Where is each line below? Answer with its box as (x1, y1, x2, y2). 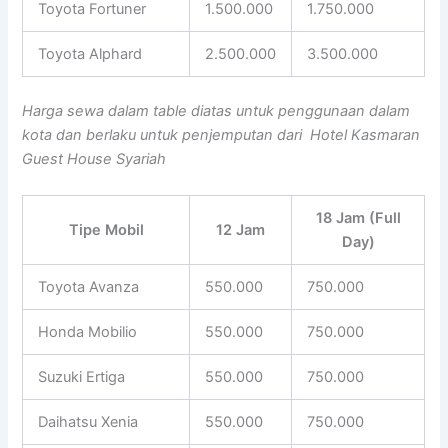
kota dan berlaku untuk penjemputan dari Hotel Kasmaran (22, 126, 421, 145)
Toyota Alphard (38, 45, 143, 64)
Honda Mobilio (38, 322, 138, 341)
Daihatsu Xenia (38, 412, 139, 431)
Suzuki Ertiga (38, 367, 126, 386)
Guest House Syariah (22, 150, 167, 169)
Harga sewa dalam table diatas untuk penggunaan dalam (22, 102, 411, 121)
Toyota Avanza (38, 277, 140, 296)
